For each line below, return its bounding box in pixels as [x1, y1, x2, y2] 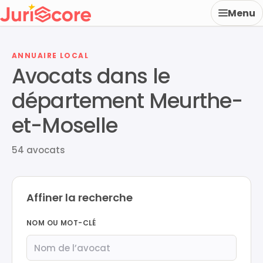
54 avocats [12, 144, 65, 156]
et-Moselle [12, 111, 118, 140]
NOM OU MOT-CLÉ [26, 218, 96, 228]
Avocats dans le [12, 62, 170, 90]
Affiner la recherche [26, 190, 133, 205]
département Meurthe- [12, 86, 243, 115]
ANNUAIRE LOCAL [12, 50, 89, 60]
